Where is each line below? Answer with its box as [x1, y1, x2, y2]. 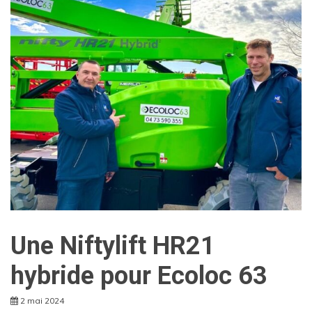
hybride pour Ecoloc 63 [10, 261, 267, 291]
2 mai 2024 [20, 295, 64, 306]
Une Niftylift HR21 [10, 231, 215, 261]
